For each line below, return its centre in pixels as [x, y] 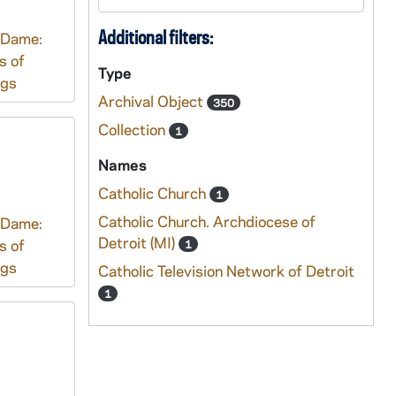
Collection [133, 129]
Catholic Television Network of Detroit [226, 270]
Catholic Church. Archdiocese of [206, 221]
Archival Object [152, 101]
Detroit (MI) [138, 242]
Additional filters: [155, 37]
